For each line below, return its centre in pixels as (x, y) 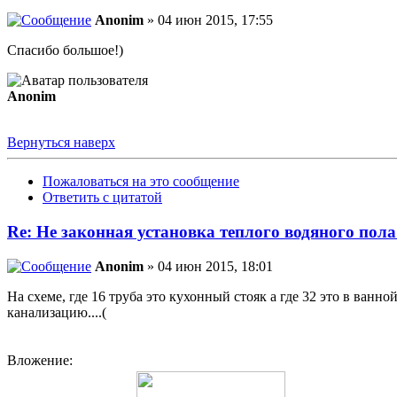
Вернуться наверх (61, 143)
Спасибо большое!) (65, 51)
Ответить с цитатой (102, 198)
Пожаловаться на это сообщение (141, 182)
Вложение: (40, 360)
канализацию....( (57, 312)
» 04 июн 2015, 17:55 (208, 20)
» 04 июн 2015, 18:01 (208, 266)
